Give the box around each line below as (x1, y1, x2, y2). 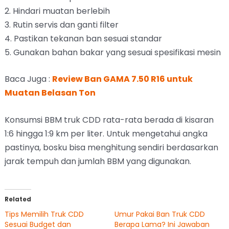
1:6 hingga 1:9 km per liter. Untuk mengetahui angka (4, 127, 208, 140)
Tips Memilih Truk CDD (4, 209, 84, 220)
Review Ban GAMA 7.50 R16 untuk (52, 73, 193, 85)
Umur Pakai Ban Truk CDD (114, 209, 205, 220)
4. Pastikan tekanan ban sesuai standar (4, 32, 162, 44)
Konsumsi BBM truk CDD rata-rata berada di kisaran (4, 113, 214, 126)
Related (4, 195, 31, 204)
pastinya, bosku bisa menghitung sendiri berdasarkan (4, 141, 218, 153)
